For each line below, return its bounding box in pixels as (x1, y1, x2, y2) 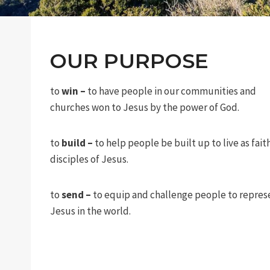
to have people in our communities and (87, 84, 256, 98)
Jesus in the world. (50, 204, 131, 218)
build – (61, 136, 95, 149)
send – (61, 188, 93, 201)
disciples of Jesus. (50, 152, 128, 166)
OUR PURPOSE (50, 48, 209, 74)
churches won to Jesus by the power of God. (50, 101, 239, 114)
